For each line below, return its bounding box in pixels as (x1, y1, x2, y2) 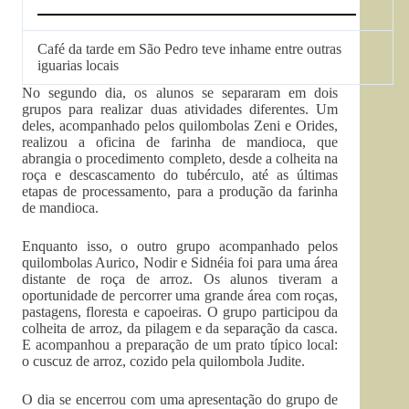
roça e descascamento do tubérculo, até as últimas (22, 167, 339, 183)
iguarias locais (37, 58, 119, 73)
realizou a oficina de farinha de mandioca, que (22, 134, 339, 150)
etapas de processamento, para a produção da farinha (22, 184, 339, 199)
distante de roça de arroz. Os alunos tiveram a (22, 271, 339, 287)
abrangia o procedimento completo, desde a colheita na (22, 151, 339, 166)
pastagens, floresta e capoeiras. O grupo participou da (22, 304, 339, 320)
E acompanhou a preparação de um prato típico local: (22, 337, 339, 352)
